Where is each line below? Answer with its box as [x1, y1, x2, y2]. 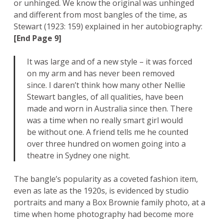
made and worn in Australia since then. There [27, 103, 193, 114]
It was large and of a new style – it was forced [27, 56, 192, 67]
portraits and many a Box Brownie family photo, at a [14, 197, 205, 208]
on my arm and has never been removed [27, 68, 175, 79]
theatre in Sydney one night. [27, 150, 130, 161]
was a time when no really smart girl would [27, 115, 183, 126]
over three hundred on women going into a [27, 138, 186, 150]
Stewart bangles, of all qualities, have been [27, 91, 183, 103]
